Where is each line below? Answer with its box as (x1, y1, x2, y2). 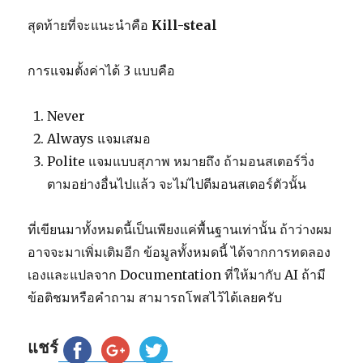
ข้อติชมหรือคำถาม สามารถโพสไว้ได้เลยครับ (28, 289, 283, 306)
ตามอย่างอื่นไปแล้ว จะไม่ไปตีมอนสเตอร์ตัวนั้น (47, 176, 307, 193)
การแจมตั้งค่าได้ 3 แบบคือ (28, 62, 176, 79)
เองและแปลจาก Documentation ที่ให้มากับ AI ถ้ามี (28, 267, 327, 284)
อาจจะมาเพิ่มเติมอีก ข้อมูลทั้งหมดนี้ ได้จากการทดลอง (28, 244, 331, 261)
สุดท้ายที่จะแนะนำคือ (28, 17, 152, 34)
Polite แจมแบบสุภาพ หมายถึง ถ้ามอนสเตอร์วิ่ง (47, 153, 315, 170)
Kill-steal (152, 17, 218, 34)
